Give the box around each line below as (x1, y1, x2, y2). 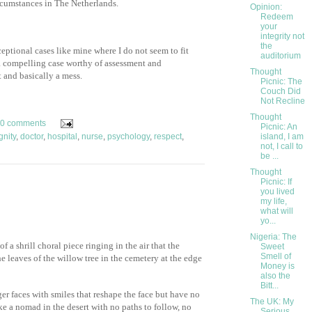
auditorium (260, 51, 301, 61)
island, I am (260, 132, 304, 142)
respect (154, 132, 182, 142)
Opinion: (249, 2, 282, 13)
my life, (260, 196, 287, 207)
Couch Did (260, 86, 301, 97)
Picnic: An (260, 122, 297, 132)
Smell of (260, 251, 291, 262)
